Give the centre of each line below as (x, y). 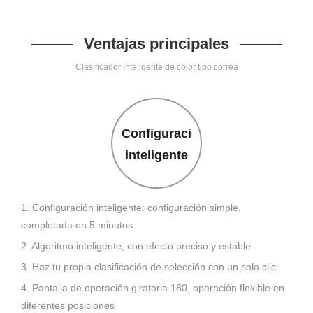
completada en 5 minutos (77, 225)
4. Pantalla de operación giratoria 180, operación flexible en (153, 288)
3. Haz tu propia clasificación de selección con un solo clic (148, 267)
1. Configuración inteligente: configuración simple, (131, 208)
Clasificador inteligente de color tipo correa (156, 67)
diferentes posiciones (68, 306)
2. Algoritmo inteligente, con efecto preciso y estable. (137, 246)
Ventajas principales (156, 44)
